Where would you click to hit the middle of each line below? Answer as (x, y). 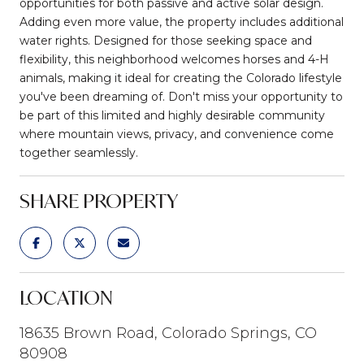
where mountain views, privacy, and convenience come (177, 134)
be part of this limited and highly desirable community (172, 115)
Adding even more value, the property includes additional (182, 22)
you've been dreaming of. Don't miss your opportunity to (181, 96)
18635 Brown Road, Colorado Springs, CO (168, 333)
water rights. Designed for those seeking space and (166, 40)
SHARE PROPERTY (99, 200)
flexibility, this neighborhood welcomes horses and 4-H (174, 59)
